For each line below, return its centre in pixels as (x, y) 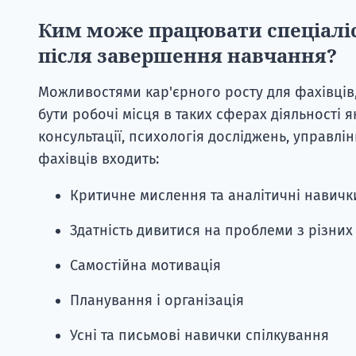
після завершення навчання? (188, 55)
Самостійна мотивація (145, 265)
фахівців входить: (99, 159)
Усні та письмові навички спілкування (199, 335)
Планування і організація (157, 300)
